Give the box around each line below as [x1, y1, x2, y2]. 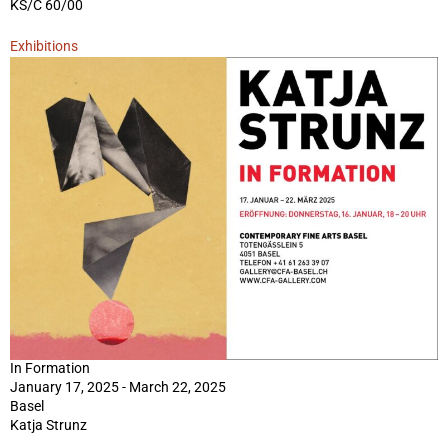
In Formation [10, 360, 90, 377]
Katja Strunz [10, 417, 87, 434]
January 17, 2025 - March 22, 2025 [10, 379, 226, 396]
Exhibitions [10, 37, 78, 54]
